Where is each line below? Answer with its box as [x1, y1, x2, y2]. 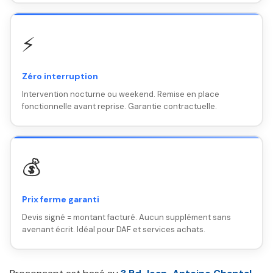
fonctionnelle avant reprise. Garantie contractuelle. [21, 101, 217, 112]
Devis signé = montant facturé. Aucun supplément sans [21, 211, 231, 222]
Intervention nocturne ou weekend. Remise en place [21, 88, 219, 99]
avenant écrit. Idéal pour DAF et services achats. [21, 224, 205, 235]
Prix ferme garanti [21, 193, 99, 205]
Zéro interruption [21, 70, 98, 82]
